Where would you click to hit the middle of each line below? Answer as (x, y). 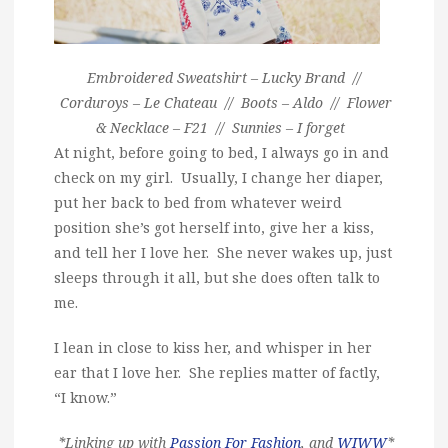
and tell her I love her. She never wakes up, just (223, 252)
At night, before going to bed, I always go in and (221, 152)
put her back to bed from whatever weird (198, 202)
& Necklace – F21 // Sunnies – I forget (222, 127)
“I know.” (85, 397)
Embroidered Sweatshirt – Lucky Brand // (224, 77)
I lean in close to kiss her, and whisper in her (213, 347)
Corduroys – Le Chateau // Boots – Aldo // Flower (224, 102)
